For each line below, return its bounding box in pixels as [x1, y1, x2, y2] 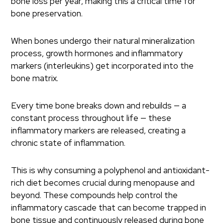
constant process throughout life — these [11, 112, 172, 123]
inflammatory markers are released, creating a [11, 124, 186, 136]
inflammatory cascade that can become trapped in [11, 202, 207, 213]
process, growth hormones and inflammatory [11, 47, 183, 59]
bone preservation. [11, 7, 83, 19]
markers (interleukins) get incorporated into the [11, 60, 194, 71]
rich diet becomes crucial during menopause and [11, 177, 195, 188]
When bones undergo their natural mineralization [11, 35, 195, 46]
